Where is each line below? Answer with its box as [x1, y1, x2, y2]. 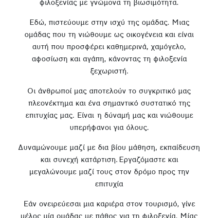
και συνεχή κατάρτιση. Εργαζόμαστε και [40, 156, 178, 164]
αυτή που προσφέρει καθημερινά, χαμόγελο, [32, 43, 186, 51]
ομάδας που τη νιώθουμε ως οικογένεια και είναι [24, 31, 194, 39]
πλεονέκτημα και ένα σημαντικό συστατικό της [28, 99, 190, 108]
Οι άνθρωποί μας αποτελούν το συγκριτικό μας [27, 87, 191, 95]
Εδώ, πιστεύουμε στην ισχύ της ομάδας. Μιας [29, 18, 189, 27]
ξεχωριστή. [90, 67, 128, 75]
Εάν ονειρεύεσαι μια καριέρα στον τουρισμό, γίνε [23, 200, 195, 208]
